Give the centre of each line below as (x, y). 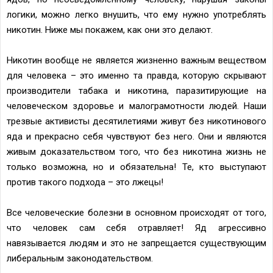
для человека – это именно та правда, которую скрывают (136, 75)
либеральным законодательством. (80, 258)
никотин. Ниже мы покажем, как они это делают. (110, 30)
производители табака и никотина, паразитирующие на (136, 90)
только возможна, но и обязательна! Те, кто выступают (136, 167)
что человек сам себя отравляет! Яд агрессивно (136, 228)
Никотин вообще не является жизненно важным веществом (136, 60)
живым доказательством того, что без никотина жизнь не (136, 151)
